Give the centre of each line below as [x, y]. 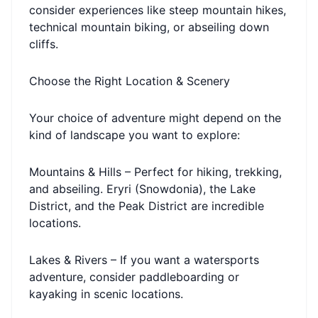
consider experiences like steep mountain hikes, [158, 10]
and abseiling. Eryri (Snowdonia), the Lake [142, 189]
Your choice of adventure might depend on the [155, 118]
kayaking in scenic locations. [106, 294]
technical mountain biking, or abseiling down [149, 27]
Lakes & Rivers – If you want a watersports [144, 260]
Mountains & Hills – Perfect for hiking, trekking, [155, 172]
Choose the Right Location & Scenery [130, 81]
